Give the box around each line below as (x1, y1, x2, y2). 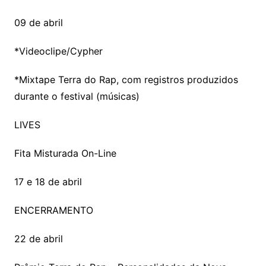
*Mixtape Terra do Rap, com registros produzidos (14, 73, 238, 85)
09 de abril (14, 16, 63, 28)
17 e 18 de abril (14, 175, 82, 188)
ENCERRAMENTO (14, 204, 93, 216)
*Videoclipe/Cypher (14, 45, 103, 57)
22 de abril (14, 232, 63, 245)
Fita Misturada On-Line (14, 147, 116, 159)
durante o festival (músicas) (14, 90, 140, 102)
